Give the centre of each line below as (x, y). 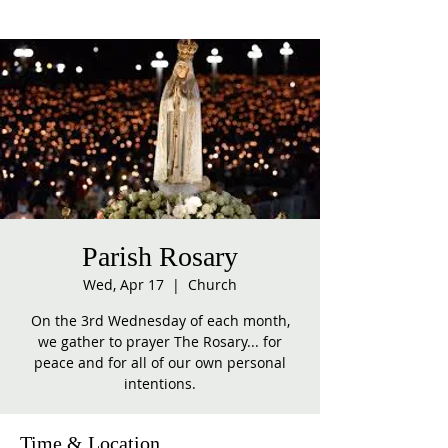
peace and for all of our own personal (160, 362)
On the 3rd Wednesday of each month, (160, 320)
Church (212, 284)
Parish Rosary (160, 256)
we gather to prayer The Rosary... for (160, 341)
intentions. (160, 383)
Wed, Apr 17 (123, 284)
